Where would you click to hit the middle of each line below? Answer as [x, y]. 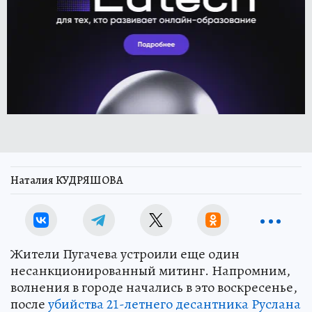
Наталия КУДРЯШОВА [67, 180]
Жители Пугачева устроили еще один [125, 254]
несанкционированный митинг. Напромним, [150, 271]
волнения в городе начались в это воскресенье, [154, 287]
